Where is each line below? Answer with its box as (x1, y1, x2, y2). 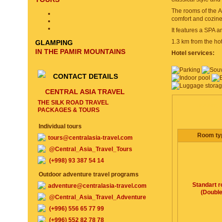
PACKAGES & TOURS (38, 107, 100, 113)
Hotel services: (171, 50, 215, 56)
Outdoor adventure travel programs (39, 171, 139, 178)
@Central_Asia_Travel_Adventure (49, 194, 146, 201)
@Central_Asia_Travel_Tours (49, 146, 132, 153)
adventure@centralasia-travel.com (48, 182, 147, 189)
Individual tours (39, 123, 82, 130)
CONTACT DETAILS (53, 72, 118, 80)
